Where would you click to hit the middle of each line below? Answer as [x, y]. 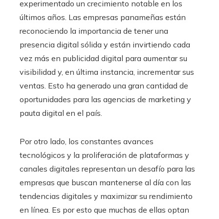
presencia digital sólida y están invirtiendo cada [105, 44]
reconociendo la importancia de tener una [94, 31]
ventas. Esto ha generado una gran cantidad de [104, 85]
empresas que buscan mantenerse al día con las [105, 182]
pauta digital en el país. [61, 113]
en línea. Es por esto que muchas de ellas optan [104, 209]
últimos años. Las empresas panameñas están [103, 17]
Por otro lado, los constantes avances [87, 141]
